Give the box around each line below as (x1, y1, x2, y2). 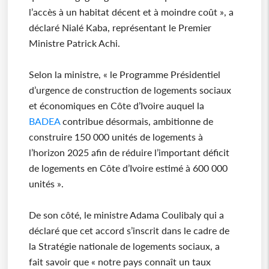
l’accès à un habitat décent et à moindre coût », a (28, 6, 234, 18)
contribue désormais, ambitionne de (59, 115, 213, 127)
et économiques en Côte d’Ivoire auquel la (28, 100, 204, 112)
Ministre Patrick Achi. (28, 37, 120, 49)
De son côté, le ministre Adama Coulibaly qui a (28, 209, 224, 221)
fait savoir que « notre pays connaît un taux (28, 256, 211, 268)
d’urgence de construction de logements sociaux (28, 84, 231, 96)
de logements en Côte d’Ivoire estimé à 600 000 (28, 162, 228, 174)
